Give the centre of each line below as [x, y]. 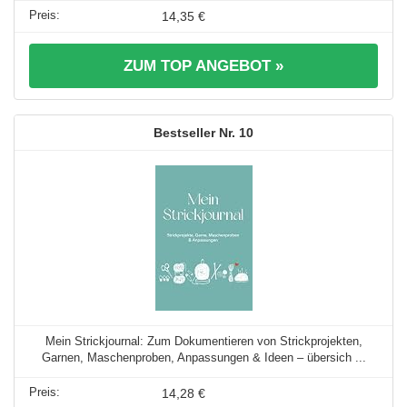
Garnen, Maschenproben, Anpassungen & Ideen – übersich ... [203, 357]
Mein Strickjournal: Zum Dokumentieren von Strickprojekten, [203, 341]
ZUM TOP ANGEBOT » [203, 65]
